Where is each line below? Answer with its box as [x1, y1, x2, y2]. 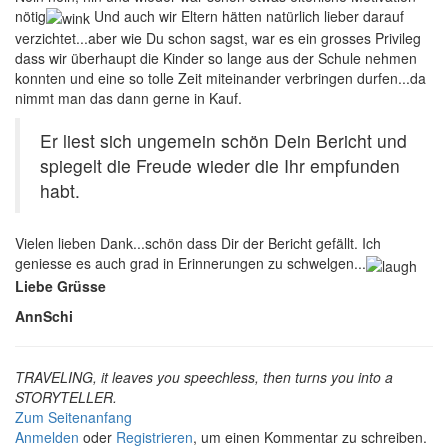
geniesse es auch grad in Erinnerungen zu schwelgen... [15, 253, 366, 274]
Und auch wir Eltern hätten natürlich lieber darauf [90, 5, 404, 26]
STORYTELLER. [15, 386, 117, 407]
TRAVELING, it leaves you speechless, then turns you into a [15, 366, 393, 387]
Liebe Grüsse [15, 275, 106, 296]
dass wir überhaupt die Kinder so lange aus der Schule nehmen [15, 48, 417, 69]
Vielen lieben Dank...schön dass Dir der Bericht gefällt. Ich [15, 233, 381, 254]
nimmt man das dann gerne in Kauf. [15, 88, 246, 109]
